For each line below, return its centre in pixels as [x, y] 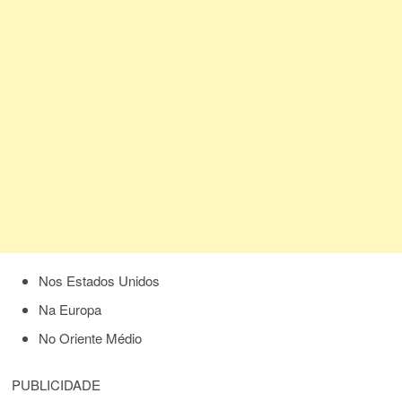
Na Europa [70, 310]
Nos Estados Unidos [100, 281]
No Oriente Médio [91, 338]
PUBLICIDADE [57, 385]
